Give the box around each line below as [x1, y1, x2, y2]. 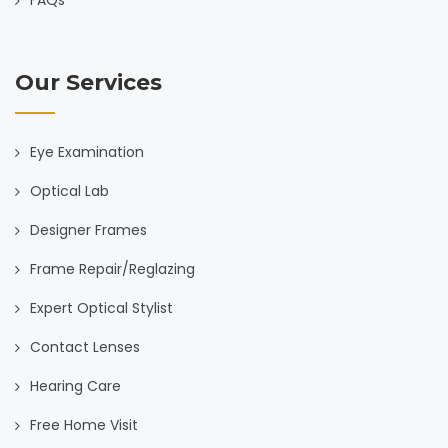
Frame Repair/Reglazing [30, 258, 195, 279]
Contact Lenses [30, 336, 140, 357]
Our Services [15, 68, 162, 96]
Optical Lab [30, 180, 109, 201]
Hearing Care [30, 375, 121, 396]
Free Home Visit [30, 414, 138, 435]
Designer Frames [30, 219, 147, 240]
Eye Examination [30, 141, 144, 162]
